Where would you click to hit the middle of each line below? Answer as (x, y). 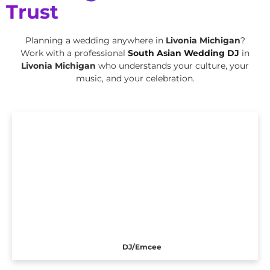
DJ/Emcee (142, 246)
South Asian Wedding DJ (184, 53)
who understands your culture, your (174, 65)
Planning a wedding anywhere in (95, 40)
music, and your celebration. (135, 78)
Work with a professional (74, 53)
